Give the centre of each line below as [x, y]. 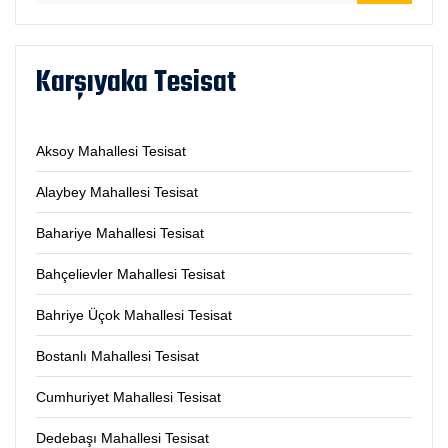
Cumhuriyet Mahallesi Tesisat [128, 397]
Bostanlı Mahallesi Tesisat [117, 356]
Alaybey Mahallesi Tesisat [117, 192]
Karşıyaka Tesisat [136, 83]
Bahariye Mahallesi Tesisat [120, 233]
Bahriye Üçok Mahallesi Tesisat [134, 315]
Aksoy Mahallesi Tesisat [111, 151]
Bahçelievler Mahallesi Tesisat [130, 274]
